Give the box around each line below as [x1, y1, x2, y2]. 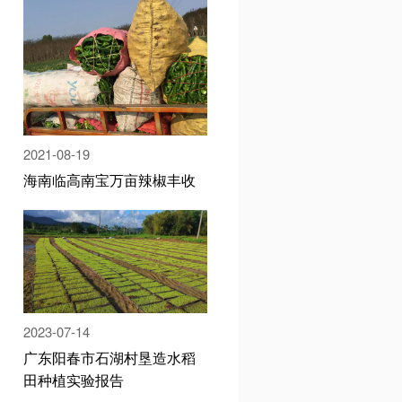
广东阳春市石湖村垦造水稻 [23, 345, 197, 368]
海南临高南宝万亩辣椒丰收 [23, 168, 197, 190]
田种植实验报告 [23, 368, 125, 390]
